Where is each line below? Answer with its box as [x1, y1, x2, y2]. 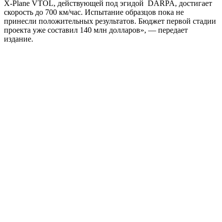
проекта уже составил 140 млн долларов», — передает [4, 25, 188, 34]
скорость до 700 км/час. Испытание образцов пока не [4, 7, 184, 16]
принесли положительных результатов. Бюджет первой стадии [4, 16, 216, 25]
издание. [4, 34, 33, 43]
